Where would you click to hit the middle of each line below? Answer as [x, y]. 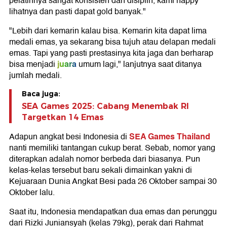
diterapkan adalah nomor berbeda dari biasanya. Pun [105, 159]
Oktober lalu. [32, 193]
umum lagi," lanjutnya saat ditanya [139, 64]
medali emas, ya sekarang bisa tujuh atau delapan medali [112, 42]
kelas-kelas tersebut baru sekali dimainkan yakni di [101, 170]
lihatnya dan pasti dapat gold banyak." [78, 12]
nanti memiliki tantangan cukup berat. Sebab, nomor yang [112, 148]
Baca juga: [41, 94]
